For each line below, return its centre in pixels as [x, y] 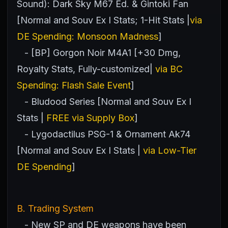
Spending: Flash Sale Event [74, 85]
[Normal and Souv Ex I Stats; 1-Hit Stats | [103, 20]
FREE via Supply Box [90, 118]
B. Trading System [55, 208]
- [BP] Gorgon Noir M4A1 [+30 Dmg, [103, 53]
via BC [169, 69]
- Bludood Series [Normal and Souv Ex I [104, 102]
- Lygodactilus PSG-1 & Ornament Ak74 [104, 134]
